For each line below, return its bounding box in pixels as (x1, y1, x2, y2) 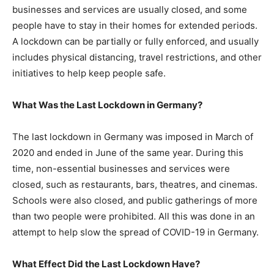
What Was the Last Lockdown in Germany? (12, 99, 202, 111)
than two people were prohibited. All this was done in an (12, 210, 255, 222)
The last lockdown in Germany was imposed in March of (12, 131, 253, 143)
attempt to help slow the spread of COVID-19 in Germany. (12, 226, 259, 238)
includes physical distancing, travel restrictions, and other (12, 51, 262, 63)
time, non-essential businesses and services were (12, 163, 230, 174)
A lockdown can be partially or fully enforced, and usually (12, 35, 259, 47)
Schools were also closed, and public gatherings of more (12, 194, 257, 206)
